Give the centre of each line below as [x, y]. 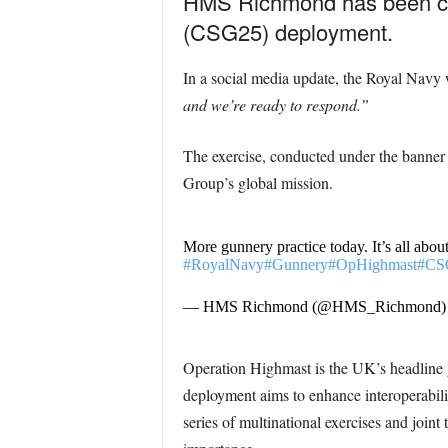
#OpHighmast [372, 264]
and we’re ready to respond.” [275, 104]
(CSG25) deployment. [287, 31]
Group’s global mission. [257, 182]
